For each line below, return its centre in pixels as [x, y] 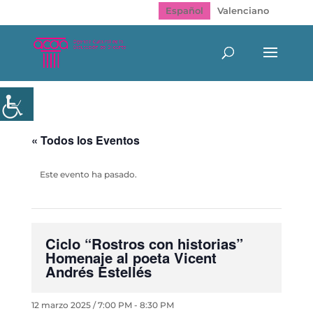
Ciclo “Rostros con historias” [144, 243]
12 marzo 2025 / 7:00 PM [81, 305]
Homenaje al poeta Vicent [131, 257]
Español [185, 10]
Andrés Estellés [98, 271]
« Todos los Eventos [85, 140]
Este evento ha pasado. [88, 174]
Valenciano [243, 10]
